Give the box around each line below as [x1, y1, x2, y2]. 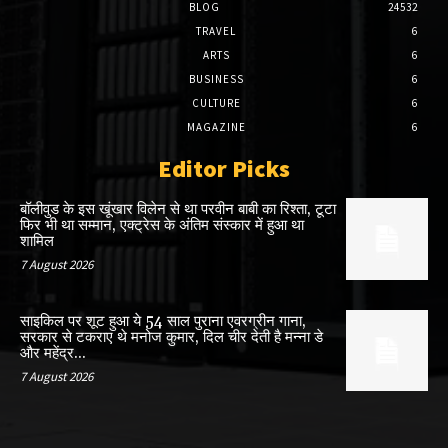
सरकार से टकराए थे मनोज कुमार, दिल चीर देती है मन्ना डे [20, 327, 323, 347]
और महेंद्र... [20, 343, 86, 363]
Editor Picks [158, 153, 290, 185]
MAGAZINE [186, 120, 246, 135]
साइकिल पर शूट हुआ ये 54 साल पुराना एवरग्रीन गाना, [20, 311, 306, 331]
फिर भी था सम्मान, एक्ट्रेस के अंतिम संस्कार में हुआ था [20, 216, 304, 236]
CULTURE [191, 96, 241, 111]
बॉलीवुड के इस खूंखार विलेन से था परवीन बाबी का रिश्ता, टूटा [20, 200, 336, 220]
